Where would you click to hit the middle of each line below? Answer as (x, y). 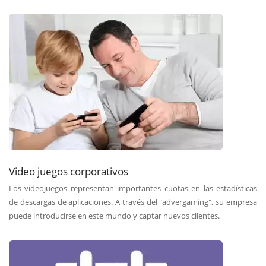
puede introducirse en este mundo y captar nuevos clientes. (114, 215)
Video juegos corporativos (69, 171)
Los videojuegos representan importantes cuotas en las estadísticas (133, 188)
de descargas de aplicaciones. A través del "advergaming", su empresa (133, 202)
